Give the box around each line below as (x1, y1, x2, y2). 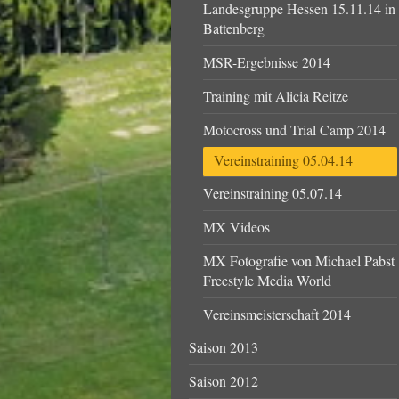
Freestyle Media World (203, 270, 332, 289)
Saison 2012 (189, 370, 258, 390)
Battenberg (203, 18, 265, 37)
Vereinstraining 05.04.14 (214, 151, 354, 170)
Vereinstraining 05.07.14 (203, 183, 343, 202)
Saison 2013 (189, 337, 258, 356)
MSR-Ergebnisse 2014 (203, 52, 331, 71)
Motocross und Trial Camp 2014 (203, 119, 387, 139)
